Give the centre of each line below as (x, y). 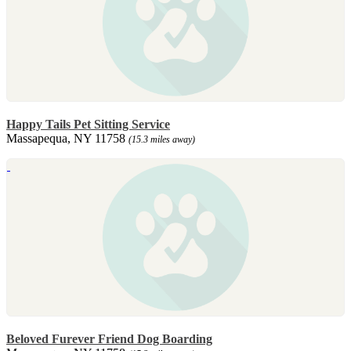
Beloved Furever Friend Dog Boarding (109, 338)
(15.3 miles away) (162, 139)
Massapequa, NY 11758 (67, 138)
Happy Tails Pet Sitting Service (88, 124)
